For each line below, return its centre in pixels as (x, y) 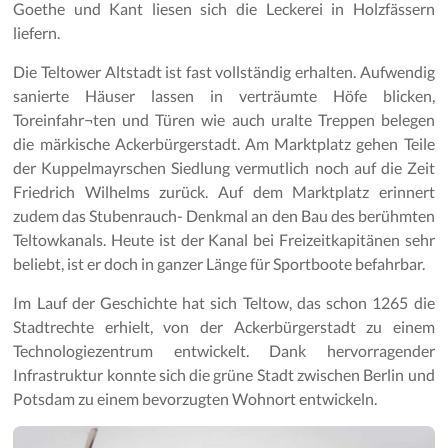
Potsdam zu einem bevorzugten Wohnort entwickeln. (195, 399)
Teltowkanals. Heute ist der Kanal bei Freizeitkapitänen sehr (224, 240)
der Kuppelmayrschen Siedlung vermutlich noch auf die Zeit (224, 168)
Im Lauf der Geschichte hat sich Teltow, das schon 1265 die (224, 303)
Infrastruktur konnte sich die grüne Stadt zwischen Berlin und (224, 375)
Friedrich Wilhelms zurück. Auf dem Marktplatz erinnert (224, 192)
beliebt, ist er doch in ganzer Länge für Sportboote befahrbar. (219, 264)
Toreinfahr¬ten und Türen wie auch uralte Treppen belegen (224, 120)
